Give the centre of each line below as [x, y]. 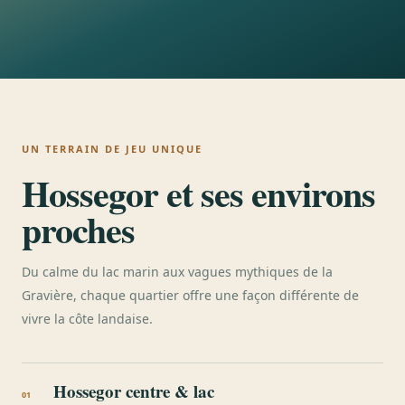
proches [78, 229]
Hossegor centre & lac [134, 391]
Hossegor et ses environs [198, 193]
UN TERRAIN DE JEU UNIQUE [112, 149]
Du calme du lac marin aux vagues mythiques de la [177, 272]
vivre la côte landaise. [87, 319]
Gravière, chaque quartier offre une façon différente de [190, 295]
